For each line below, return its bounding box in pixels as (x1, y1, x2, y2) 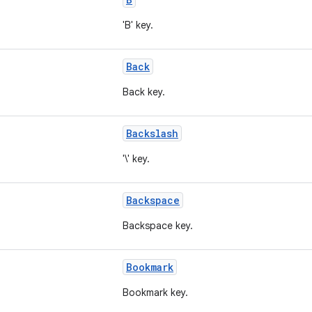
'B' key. (123, 19, 153, 31)
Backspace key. (123, 219, 193, 232)
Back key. (123, 86, 165, 98)
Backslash (126, 127, 178, 140)
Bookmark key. (123, 286, 188, 299)
